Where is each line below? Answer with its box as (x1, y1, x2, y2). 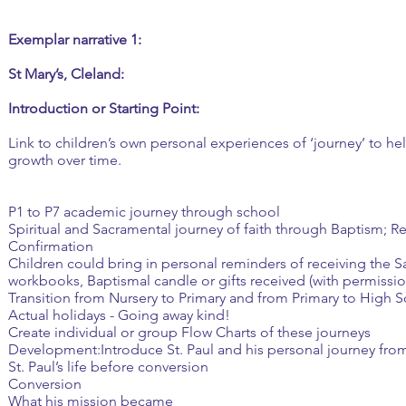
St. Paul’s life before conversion (8, 358, 208, 375)
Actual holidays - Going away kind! (8, 306, 230, 324)
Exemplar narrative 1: (8, 31, 141, 48)
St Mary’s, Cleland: (8, 65, 124, 82)
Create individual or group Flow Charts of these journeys (8, 324, 371, 341)
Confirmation (8, 237, 93, 255)
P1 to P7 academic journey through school (8, 203, 280, 220)
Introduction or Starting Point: (8, 100, 203, 117)
